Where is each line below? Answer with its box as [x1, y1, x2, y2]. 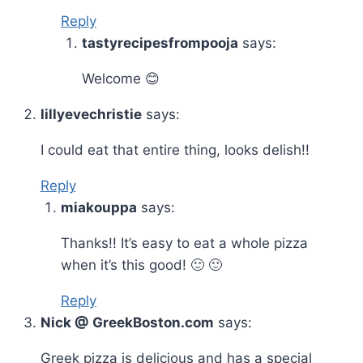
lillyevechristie [40, 105, 142, 122]
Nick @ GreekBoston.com [40, 314, 214, 331]
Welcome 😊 [81, 70, 160, 87]
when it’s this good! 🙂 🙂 [61, 256, 222, 273]
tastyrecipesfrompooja [81, 34, 238, 51]
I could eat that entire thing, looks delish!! [40, 141, 310, 158]
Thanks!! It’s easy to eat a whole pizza [61, 234, 308, 251]
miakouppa [61, 199, 137, 216]
